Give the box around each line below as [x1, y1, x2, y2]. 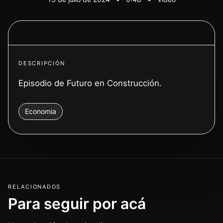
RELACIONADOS [8, 183, 61, 190]
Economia [25, 107, 56, 115]
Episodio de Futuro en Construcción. [18, 78, 162, 88]
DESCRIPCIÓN [18, 60, 65, 67]
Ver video [99, 27, 134, 37]
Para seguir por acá [8, 195, 146, 213]
